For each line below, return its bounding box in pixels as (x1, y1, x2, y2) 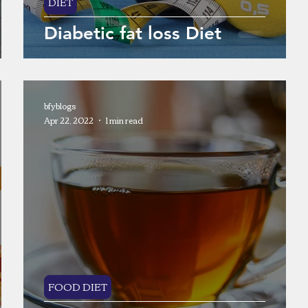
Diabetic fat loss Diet (44, 23, 221, 44)
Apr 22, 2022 (44, 112, 93, 128)
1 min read (106, 112, 143, 128)
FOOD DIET (48, 278, 107, 296)
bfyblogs (44, 98, 76, 113)
